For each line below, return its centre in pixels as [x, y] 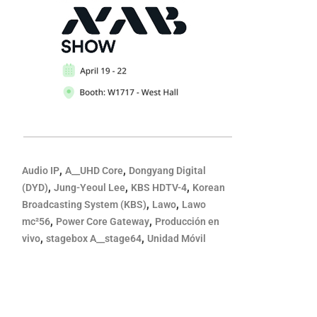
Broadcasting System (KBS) [85, 204]
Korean [209, 188]
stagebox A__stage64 [94, 238]
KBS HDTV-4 [159, 188]
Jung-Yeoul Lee [90, 188]
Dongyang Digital [168, 171]
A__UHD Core [94, 171]
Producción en [188, 221]
